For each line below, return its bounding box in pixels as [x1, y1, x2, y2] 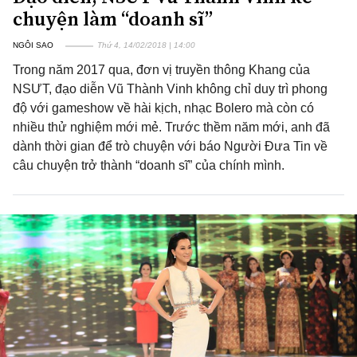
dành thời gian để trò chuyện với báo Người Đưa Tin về [13, 139, 328, 153]
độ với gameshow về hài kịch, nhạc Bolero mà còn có [13, 101, 314, 115]
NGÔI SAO [13, 41, 53, 49]
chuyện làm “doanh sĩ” [13, 6, 213, 32]
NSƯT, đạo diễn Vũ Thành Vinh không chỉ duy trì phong [13, 82, 328, 96]
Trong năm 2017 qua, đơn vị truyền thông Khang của [13, 63, 310, 76]
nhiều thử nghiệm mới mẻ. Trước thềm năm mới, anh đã [13, 120, 330, 134]
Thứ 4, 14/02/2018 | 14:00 [97, 41, 195, 49]
